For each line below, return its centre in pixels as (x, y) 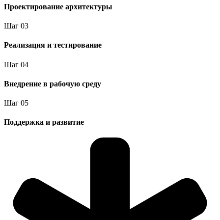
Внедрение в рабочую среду (53, 83)
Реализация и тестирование (53, 45)
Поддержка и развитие (44, 122)
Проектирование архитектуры (58, 6)
